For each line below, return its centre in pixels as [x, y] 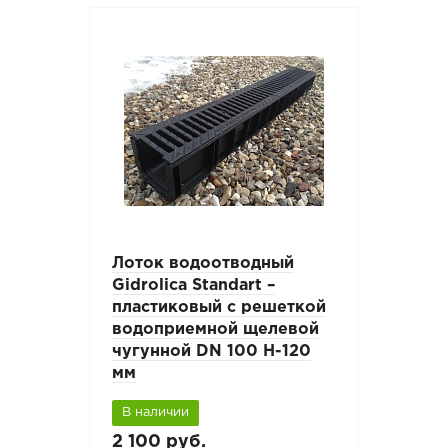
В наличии [156, 413]
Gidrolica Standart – [194, 286]
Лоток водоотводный [203, 264]
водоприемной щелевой [216, 330]
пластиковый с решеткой [219, 308]
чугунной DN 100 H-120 [212, 352]
